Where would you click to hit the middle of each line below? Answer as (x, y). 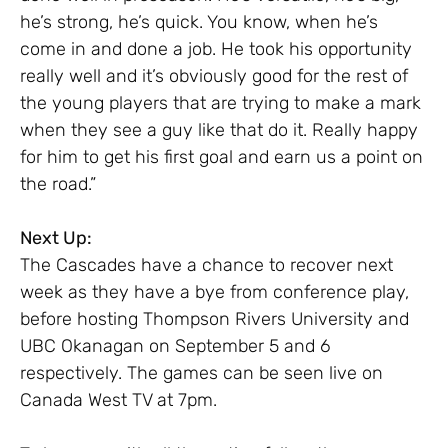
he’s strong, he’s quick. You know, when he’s (199, 21)
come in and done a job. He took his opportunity (216, 48)
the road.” (58, 183)
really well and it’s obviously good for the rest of (214, 75)
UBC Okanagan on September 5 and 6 (175, 345)
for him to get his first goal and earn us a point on (221, 156)
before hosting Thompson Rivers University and (214, 318)
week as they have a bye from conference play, (214, 291)
